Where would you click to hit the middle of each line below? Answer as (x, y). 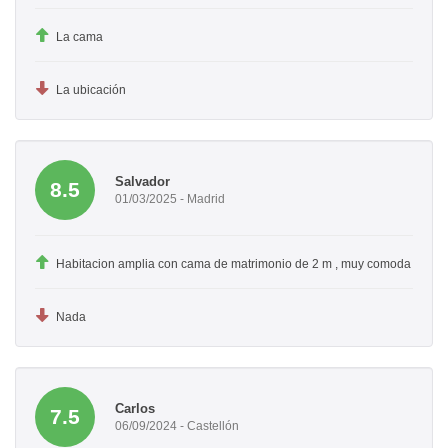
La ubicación (91, 90)
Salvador (142, 181)
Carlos (135, 408)
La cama (79, 37)
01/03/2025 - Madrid (170, 198)
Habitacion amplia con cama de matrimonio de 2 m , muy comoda (233, 264)
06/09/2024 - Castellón (177, 425)
